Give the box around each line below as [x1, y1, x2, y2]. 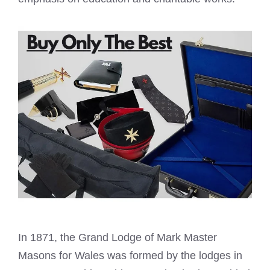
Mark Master [157, 231, 217, 244]
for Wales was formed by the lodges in [56, 250, 242, 262]
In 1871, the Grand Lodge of [18, 231, 157, 244]
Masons [18, 250, 56, 262]
